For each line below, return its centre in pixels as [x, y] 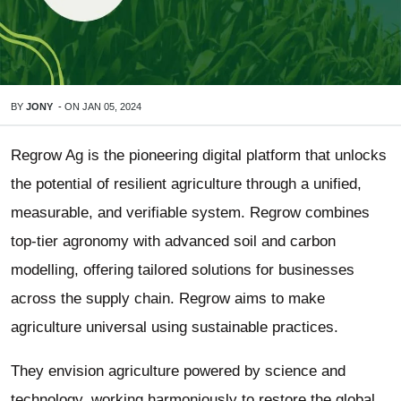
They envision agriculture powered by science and [178, 371]
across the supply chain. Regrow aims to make [168, 299]
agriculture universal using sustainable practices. [175, 327]
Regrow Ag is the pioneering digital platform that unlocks [199, 155]
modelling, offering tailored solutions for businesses [183, 270]
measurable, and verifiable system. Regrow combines [190, 213]
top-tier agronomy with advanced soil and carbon [173, 241]
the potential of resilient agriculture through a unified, [186, 184]
